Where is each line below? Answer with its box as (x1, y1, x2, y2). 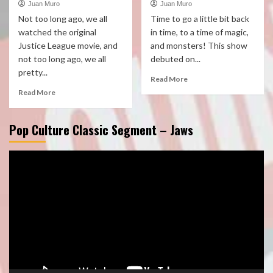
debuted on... (150, 54, 200, 64)
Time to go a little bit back (150, 13, 249, 24)
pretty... (18, 67, 48, 77)
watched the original (18, 27, 96, 37)
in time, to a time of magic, (150, 27, 249, 37)
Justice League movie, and (18, 40, 118, 51)
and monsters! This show (150, 40, 247, 51)
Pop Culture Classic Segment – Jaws (9, 121, 193, 139)
